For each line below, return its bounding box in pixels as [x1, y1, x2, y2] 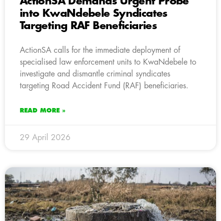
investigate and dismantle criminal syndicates [20, 70, 170, 78]
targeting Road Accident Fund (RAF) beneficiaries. [20, 81, 188, 90]
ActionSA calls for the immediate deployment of [20, 46, 180, 54]
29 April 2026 [20, 133, 71, 142]
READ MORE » [20, 107, 66, 113]
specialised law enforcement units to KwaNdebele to [20, 58, 196, 66]
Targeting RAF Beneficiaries [20, 20, 157, 31]
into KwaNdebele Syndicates [20, 8, 168, 19]
